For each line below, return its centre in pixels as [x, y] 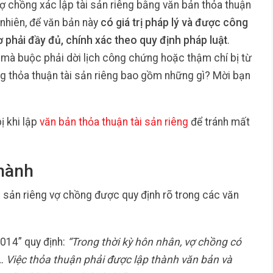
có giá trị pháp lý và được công [174, 22]
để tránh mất [219, 122]
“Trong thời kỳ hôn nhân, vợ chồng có [154, 242]
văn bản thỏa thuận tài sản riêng [114, 122]
